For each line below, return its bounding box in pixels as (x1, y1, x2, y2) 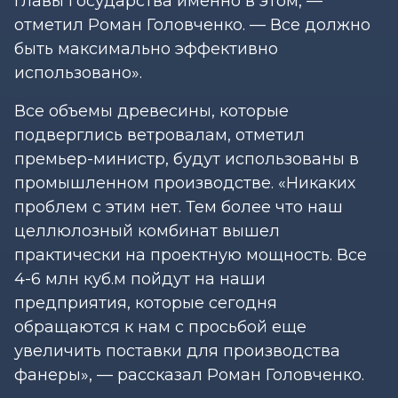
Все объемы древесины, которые (14, 100, 289, 121)
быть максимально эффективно (14, 38, 278, 59)
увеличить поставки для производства (14, 340, 340, 361)
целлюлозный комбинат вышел (14, 220, 280, 241)
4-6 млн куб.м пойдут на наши (14, 268, 266, 289)
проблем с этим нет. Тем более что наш (14, 196, 343, 217)
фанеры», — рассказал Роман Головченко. (14, 364, 364, 385)
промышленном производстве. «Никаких (14, 172, 355, 193)
